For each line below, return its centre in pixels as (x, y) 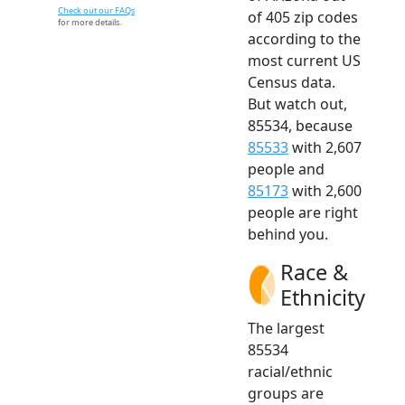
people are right (303, 213)
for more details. (89, 23)
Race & (314, 273)
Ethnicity (323, 298)
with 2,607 (325, 148)
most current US (304, 61)
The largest (286, 329)
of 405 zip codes (303, 18)
